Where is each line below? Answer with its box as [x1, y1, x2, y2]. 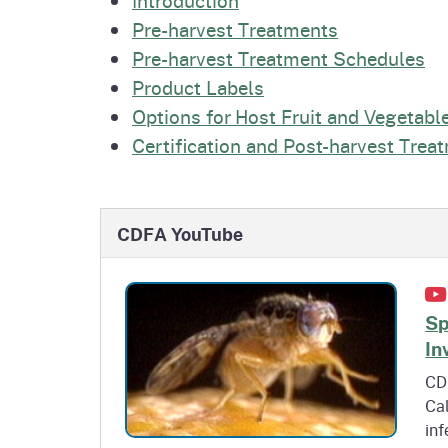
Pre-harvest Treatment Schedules [132, 43, 425, 72]
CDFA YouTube [117, 219, 243, 248]
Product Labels [132, 72, 264, 101]
